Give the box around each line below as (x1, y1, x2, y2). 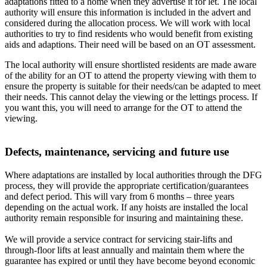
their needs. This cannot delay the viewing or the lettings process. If (5, 91, 257, 102)
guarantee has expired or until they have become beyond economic (5, 255, 255, 266)
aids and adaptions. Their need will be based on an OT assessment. (5, 39, 256, 49)
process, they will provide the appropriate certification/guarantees (5, 180, 249, 191)
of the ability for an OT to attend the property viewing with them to (5, 70, 256, 80)
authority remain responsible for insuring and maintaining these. (5, 212, 243, 223)
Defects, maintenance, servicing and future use (5, 145, 229, 159)
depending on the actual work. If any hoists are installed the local (5, 201, 248, 212)
